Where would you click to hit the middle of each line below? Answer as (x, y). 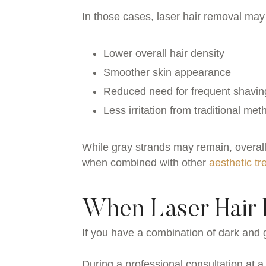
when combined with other (145, 163)
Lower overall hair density (164, 54)
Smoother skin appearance (167, 73)
